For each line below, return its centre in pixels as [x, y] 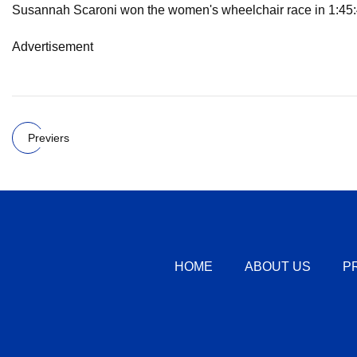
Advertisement [53, 47]
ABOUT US [278, 266]
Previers [49, 137]
